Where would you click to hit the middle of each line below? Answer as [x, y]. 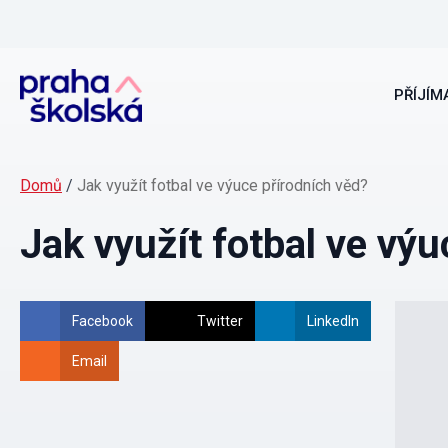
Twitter [220, 321]
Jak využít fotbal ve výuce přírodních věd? [222, 185]
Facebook [102, 321]
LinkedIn [333, 321]
